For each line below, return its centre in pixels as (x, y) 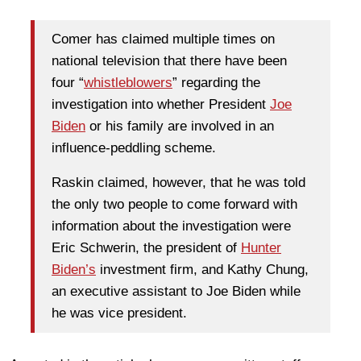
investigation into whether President (161, 105)
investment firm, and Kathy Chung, (202, 270)
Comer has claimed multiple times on (163, 39)
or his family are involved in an (180, 127)
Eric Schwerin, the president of (146, 248)
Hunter (261, 248)
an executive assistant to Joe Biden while (176, 292)
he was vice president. (119, 313)
